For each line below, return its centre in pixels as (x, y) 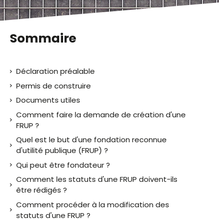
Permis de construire (54, 86)
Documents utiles (48, 100)
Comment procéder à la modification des (93, 204)
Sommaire (43, 38)
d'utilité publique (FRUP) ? (62, 150)
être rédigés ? (42, 190)
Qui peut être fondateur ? (63, 165)
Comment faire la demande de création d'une (101, 114)
